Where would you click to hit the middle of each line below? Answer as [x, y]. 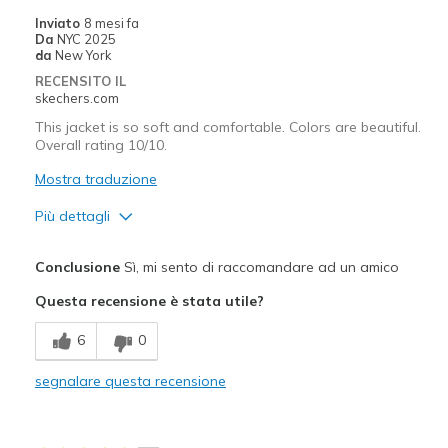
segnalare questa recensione [130, 380]
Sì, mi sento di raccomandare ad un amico [259, 266]
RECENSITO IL [80, 80]
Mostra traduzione [95, 178]
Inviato [59, 22]
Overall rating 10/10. [100, 144]
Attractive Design [92, 281]
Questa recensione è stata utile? [149, 300]
